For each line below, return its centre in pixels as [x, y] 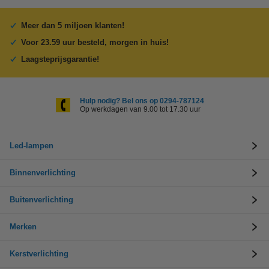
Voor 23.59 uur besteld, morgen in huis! [95, 42]
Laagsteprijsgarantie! [60, 59]
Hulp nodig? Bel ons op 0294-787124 [142, 101]
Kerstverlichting [39, 253]
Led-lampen [32, 145]
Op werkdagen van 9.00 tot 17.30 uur [140, 109]
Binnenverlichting [43, 172]
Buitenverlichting [41, 199]
